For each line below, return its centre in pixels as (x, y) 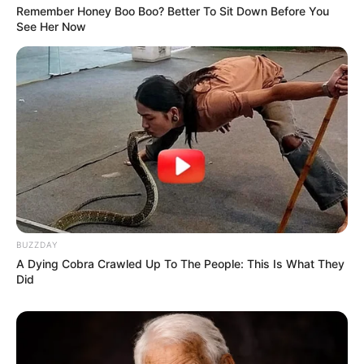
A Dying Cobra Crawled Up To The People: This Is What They (180, 263)
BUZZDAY (37, 244)
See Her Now (51, 27)
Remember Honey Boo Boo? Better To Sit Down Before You (173, 11)
